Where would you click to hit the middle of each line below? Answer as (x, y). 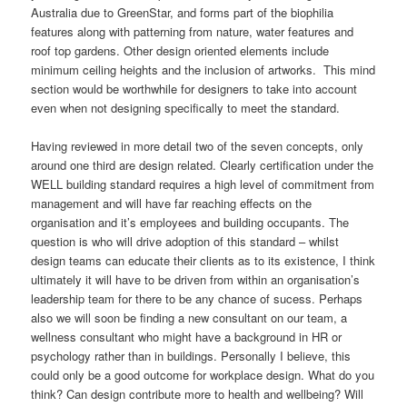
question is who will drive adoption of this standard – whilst (185, 242)
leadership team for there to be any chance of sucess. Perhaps (197, 299)
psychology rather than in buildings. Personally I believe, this (191, 356)
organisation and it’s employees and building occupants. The (190, 223)
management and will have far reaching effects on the (172, 203)
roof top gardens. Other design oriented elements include (180, 51)
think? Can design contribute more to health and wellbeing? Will (198, 394)
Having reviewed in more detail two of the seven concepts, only (198, 146)
